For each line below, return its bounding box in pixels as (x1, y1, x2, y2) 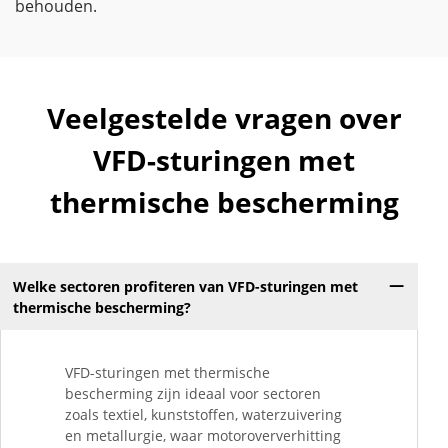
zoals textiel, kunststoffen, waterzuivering (65, 405, 342, 425)
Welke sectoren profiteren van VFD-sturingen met (12, 276, 358, 296)
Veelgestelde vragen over (46, 99, 402, 137)
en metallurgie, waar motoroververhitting (65, 426, 341, 446)
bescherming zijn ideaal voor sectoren (65, 384, 321, 404)
